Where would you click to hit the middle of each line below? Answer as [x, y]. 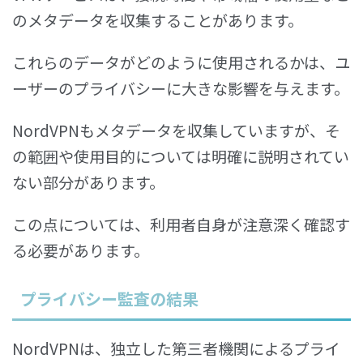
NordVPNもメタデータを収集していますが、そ [176, 130]
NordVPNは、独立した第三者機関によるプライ [176, 348]
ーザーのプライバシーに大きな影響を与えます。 [181, 88]
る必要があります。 [81, 250]
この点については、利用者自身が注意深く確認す [181, 224]
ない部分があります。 [88, 181]
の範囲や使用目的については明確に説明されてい [181, 156]
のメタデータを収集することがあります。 [158, 19]
